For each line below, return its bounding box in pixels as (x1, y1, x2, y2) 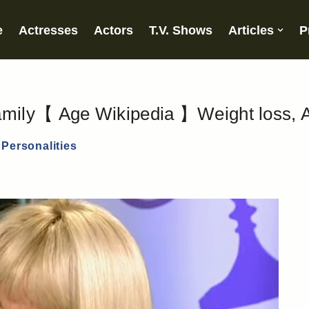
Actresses (18, 23, 78, 37)
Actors (93, 23, 133, 37)
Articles (228, 23, 274, 37)
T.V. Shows (148, 23, 212, 37)
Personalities (1, 140, 77, 152)
